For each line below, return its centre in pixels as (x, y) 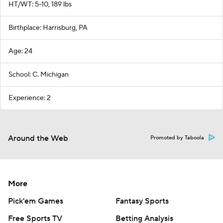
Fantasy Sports (142, 201)
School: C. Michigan (39, 75)
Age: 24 (20, 51)
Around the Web (38, 138)
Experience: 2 (30, 98)
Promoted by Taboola (177, 138)
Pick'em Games (36, 201)
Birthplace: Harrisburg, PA (48, 28)
